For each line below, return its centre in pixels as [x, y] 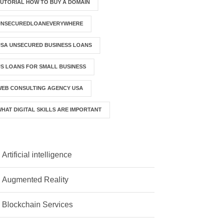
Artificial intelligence [37, 155]
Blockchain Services [38, 205]
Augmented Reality [35, 180]
